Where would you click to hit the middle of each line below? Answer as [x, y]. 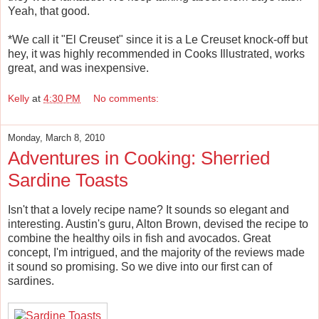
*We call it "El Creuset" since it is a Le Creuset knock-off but [158, 39]
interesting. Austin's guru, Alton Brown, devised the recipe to [158, 224]
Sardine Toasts [68, 181]
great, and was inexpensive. [78, 68]
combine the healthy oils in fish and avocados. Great [139, 239]
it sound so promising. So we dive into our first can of [140, 267]
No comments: [126, 99]
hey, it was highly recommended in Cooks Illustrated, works [156, 53]
